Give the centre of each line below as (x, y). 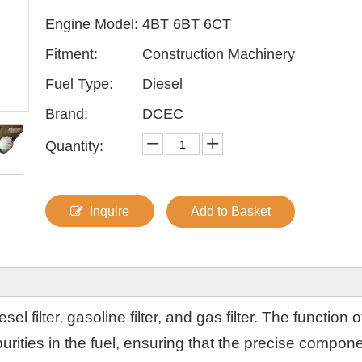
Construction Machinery (219, 54)
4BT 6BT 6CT (187, 24)
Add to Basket (231, 211)
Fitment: (72, 54)
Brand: (67, 114)
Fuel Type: (79, 84)
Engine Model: (92, 24)
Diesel (162, 84)
